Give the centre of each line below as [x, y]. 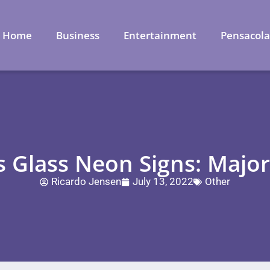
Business [78, 35]
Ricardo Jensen [86, 181]
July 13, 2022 [163, 181]
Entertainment [160, 35]
